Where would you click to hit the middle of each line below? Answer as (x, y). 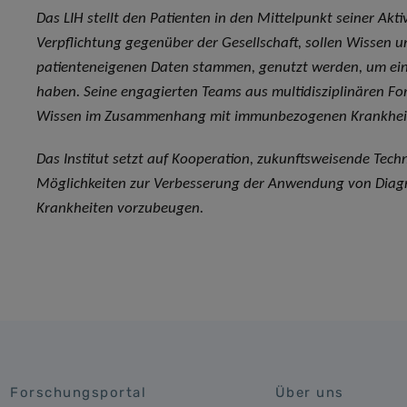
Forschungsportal (79, 393)
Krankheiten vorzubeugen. (120, 209)
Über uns (309, 393)
